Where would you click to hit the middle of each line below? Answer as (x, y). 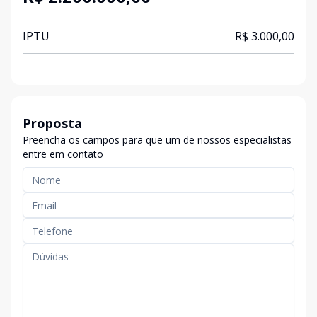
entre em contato (63, 154)
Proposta (52, 123)
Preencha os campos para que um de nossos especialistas (157, 140)
